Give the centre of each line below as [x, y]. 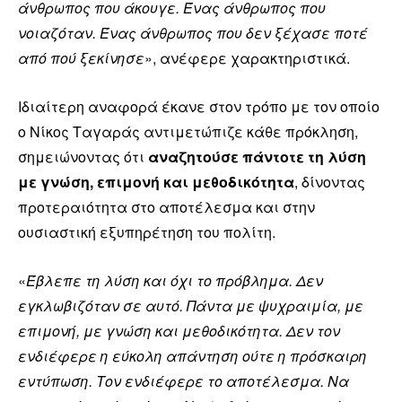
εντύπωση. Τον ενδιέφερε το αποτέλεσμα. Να [184, 380]
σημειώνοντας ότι [83, 156]
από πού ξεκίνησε [81, 57]
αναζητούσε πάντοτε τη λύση [257, 156]
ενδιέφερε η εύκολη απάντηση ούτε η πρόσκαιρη [192, 355]
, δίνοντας [330, 181]
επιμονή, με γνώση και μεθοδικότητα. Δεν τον [179, 330]
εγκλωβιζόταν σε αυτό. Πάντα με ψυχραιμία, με [191, 305]
